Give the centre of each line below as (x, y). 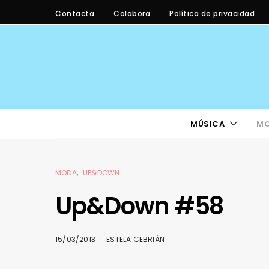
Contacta (75, 13)
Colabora (132, 13)
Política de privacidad (212, 13)
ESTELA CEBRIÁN (136, 239)
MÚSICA (207, 124)
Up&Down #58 (139, 206)
